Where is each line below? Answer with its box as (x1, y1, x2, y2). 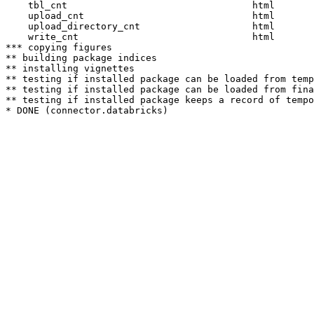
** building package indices (6, 53, 157, 63)
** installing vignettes (6, 63, 135, 74)
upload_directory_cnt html (6, 21, 286, 32)
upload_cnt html (6, 11, 286, 21)
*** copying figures (6, 42, 112, 53)
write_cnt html (6, 32, 286, 42)
